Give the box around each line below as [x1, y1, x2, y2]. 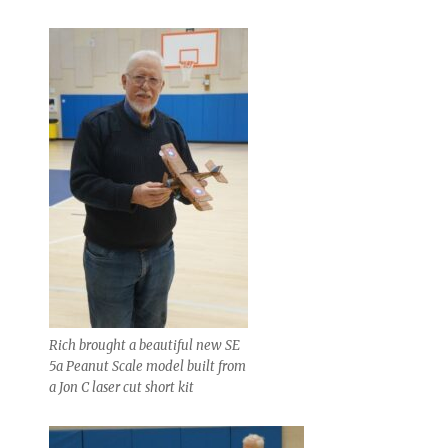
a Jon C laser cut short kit [49, 379, 195, 396]
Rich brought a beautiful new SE [49, 337, 241, 354]
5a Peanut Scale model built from [49, 358, 247, 375]
